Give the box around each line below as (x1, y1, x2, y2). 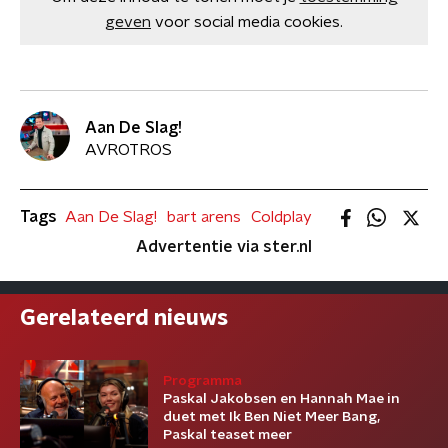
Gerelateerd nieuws (20, 307, 228, 329)
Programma (163, 374, 242, 388)
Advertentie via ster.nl (136, 239, 312, 255)
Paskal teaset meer (163, 428, 292, 442)
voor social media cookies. (155, 14, 343, 30)
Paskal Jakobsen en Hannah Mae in (163, 392, 400, 406)
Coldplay (251, 209, 312, 225)
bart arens (167, 209, 241, 225)
